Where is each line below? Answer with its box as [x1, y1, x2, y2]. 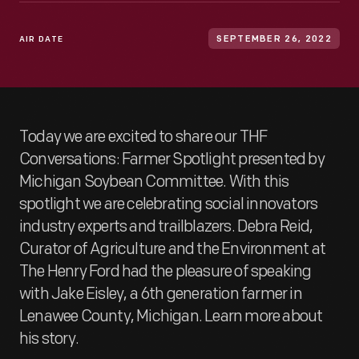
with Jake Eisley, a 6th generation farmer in [19, 284, 302, 304]
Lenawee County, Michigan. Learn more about [19, 307, 323, 326]
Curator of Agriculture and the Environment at [19, 240, 326, 259]
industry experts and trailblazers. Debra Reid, [19, 217, 313, 236]
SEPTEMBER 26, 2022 [216, 35, 332, 44]
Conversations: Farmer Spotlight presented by [19, 150, 325, 169]
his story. [19, 329, 79, 349]
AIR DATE [19, 35, 64, 44]
